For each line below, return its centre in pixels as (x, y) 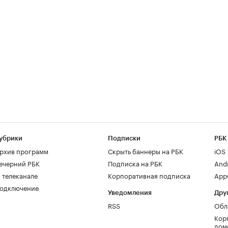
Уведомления (130, 193)
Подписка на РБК (135, 163)
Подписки (124, 138)
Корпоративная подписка (149, 175)
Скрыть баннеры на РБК (146, 151)
